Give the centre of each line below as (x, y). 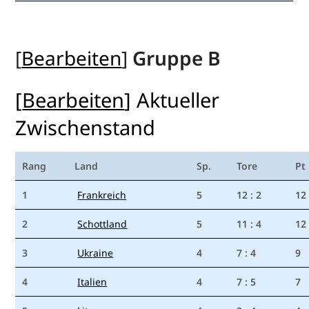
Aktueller (178, 100)
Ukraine (96, 253)
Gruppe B (177, 58)
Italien (92, 282)
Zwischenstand (86, 128)
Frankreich (102, 195)
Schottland (102, 224)
